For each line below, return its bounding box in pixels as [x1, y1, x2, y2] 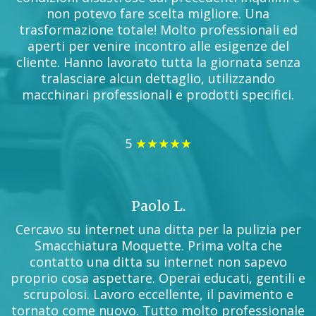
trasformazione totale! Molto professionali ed [18, 20, 298, 38]
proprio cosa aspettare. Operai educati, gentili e [11, 269, 305, 286]
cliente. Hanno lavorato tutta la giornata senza [16, 53, 300, 71]
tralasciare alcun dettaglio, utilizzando [41, 69, 275, 87]
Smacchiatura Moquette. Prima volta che [34, 236, 282, 254]
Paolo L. [130, 197, 186, 214]
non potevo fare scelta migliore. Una [47, 4, 269, 22]
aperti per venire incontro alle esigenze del [27, 37, 289, 54]
